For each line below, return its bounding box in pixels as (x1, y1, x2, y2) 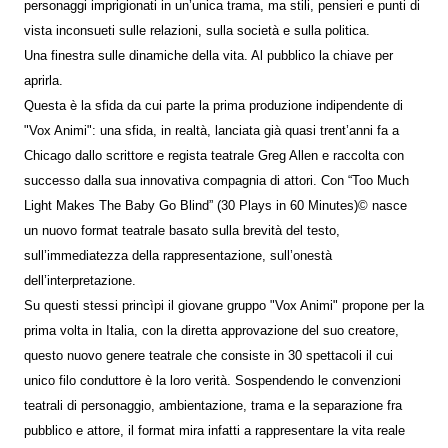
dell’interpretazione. (24, 273, 136, 288)
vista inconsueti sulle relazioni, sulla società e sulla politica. (24, 23, 370, 38)
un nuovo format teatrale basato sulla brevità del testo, (24, 223, 340, 238)
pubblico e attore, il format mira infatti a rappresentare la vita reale (24, 423, 405, 438)
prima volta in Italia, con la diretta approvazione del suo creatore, (24, 323, 399, 338)
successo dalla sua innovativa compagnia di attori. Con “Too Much (24, 173, 409, 188)
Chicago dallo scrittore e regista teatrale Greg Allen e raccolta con (24, 148, 404, 163)
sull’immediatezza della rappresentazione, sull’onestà (24, 248, 332, 263)
